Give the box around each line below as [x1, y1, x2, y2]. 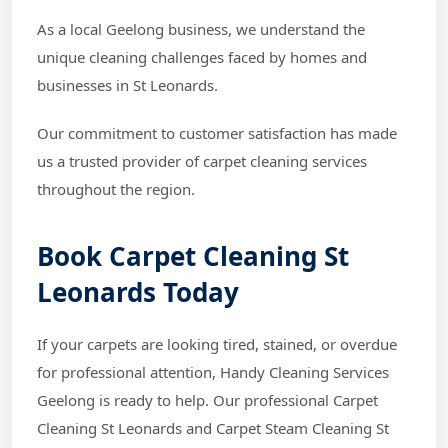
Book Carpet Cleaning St [37, 237, 349, 274]
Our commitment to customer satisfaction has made [37, 122, 397, 143]
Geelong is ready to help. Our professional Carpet [37, 389, 378, 410]
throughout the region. [37, 178, 195, 199]
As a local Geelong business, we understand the [37, 18, 365, 39]
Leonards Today [37, 273, 239, 310]
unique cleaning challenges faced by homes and [37, 46, 367, 67]
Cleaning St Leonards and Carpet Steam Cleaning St [37, 417, 389, 438]
